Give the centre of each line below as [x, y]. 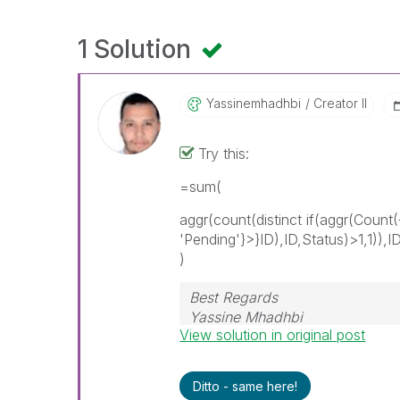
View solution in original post [273, 335]
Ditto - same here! [246, 386]
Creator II [339, 103]
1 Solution [137, 49]
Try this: [226, 154]
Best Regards [234, 297]
